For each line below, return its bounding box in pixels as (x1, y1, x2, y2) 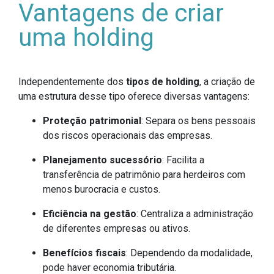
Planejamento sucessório (43, 154, 162, 166)
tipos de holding (126, 76, 199, 88)
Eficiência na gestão (43, 208, 136, 220)
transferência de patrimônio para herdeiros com (43, 169, 245, 181)
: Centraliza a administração (136, 208, 253, 220)
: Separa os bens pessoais (141, 115, 256, 127)
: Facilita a (162, 154, 204, 166)
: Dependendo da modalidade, (126, 247, 253, 259)
